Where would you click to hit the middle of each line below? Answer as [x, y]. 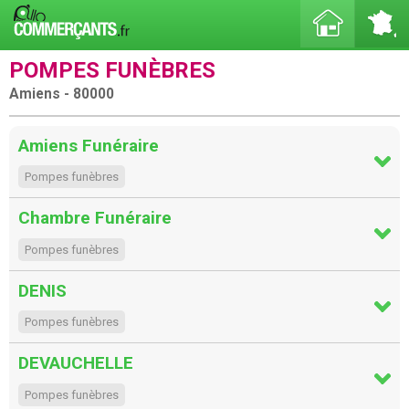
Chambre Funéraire [95, 218]
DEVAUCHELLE [76, 363]
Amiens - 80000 [62, 94]
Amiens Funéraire [89, 145]
